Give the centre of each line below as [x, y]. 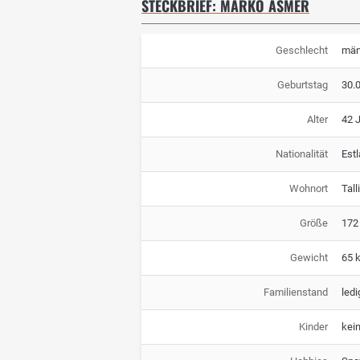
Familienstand [295, 292]
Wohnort [308, 188]
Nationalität [301, 153]
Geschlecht [301, 50]
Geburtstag [302, 84]
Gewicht [309, 257]
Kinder [313, 326]
